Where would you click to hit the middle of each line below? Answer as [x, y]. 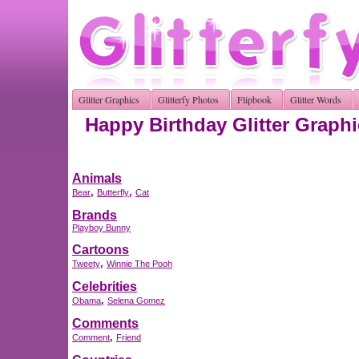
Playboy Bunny [101, 228]
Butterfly [113, 192]
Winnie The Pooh [139, 264]
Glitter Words [316, 99]
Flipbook [254, 99]
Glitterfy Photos [188, 99]
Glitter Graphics [109, 99]
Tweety [86, 264]
